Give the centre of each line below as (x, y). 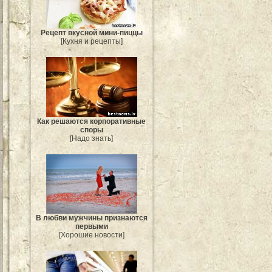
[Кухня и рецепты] (92, 41)
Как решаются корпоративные (92, 121)
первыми (92, 226)
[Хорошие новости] (92, 235)
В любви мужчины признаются (92, 218)
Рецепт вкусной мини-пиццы (92, 32)
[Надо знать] (92, 138)
